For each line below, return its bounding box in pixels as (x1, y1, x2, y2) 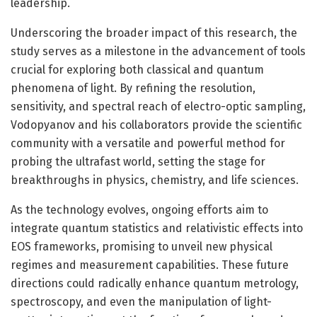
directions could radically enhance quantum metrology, (11, 276, 299, 290)
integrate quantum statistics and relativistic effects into (11, 221, 303, 235)
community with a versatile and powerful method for (11, 136, 285, 150)
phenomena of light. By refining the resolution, (11, 81, 255, 95)
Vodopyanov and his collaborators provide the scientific (11, 117, 302, 132)
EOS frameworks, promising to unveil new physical (11, 239, 272, 253)
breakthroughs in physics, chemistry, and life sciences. (11, 173, 299, 187)
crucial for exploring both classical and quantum (11, 62, 264, 76)
